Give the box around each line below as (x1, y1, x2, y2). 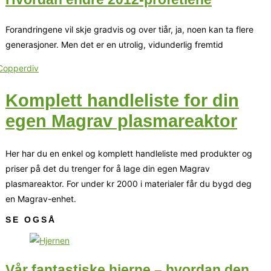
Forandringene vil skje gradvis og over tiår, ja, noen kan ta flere (5, 24, 253, 34)
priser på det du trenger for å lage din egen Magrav (5, 163, 210, 174)
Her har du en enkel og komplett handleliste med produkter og (5, 148, 252, 158)
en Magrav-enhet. (5, 193, 76, 204)
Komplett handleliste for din (5, 90, 239, 110)
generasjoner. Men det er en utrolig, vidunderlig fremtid (5, 39, 223, 50)
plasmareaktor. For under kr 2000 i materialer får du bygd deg (5, 178, 252, 189)
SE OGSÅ (5, 214, 56, 224)
